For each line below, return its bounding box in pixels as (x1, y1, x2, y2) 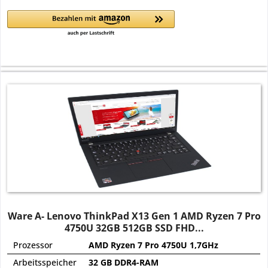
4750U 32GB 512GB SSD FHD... (64, 221, 204, 234)
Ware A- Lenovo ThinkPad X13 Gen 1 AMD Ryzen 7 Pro (7, 209, 261, 223)
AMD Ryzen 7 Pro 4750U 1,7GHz (89, 239, 219, 251)
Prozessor (13, 239, 53, 251)
